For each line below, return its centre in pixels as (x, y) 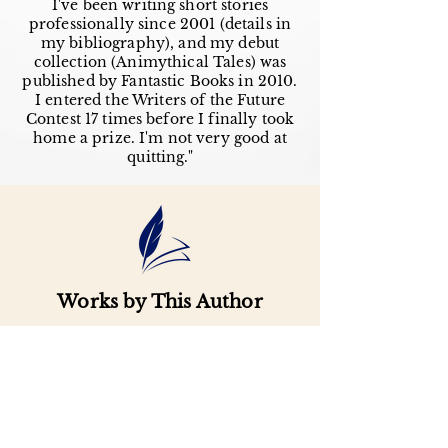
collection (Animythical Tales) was (160, 62)
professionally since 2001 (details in (160, 24)
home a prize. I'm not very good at (160, 138)
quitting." (160, 157)
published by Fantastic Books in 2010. (160, 81)
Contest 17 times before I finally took (160, 119)
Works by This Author (160, 302)
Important (159, 380)
